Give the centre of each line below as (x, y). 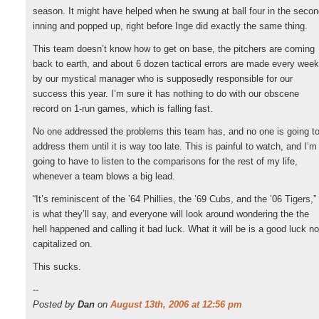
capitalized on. (63, 244)
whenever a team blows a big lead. (104, 176)
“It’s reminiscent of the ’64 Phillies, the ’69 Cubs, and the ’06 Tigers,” (174, 199)
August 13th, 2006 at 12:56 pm (176, 304)
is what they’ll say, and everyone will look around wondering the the (171, 214)
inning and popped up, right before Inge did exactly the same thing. (170, 26)
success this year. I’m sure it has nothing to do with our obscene (166, 94)
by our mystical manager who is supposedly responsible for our (163, 79)
